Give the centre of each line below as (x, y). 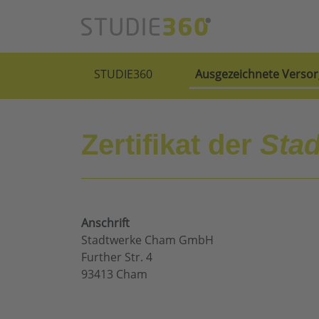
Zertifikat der (171, 145)
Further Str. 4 (117, 257)
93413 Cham (114, 274)
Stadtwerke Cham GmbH (147, 240)
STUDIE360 (123, 74)
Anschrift (105, 223)
